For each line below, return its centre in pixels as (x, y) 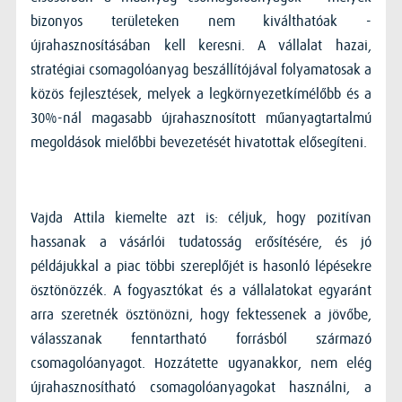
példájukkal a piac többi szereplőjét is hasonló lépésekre (201, 266)
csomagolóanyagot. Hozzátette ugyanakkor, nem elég (201, 363)
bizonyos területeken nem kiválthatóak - (201, 21)
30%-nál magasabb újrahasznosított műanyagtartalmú (201, 118)
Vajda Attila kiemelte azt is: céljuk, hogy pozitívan (201, 218)
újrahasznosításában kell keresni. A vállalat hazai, (201, 45)
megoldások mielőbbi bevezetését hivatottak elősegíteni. (199, 142)
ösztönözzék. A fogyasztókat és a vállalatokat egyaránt (201, 290)
